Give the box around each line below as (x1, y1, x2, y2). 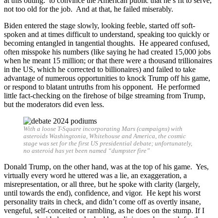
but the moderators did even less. (4, 100, 104, 109)
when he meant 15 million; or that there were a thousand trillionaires (4, 56, 212, 65)
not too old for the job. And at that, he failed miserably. (4, 4, 173, 13)
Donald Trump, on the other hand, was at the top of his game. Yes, (4, 162, 209, 171)
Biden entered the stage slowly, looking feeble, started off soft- (4, 21, 195, 30)
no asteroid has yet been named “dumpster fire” (23, 147, 150, 154)
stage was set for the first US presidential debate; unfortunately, (23, 140, 192, 147)
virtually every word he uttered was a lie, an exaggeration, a (4, 171, 187, 180)
